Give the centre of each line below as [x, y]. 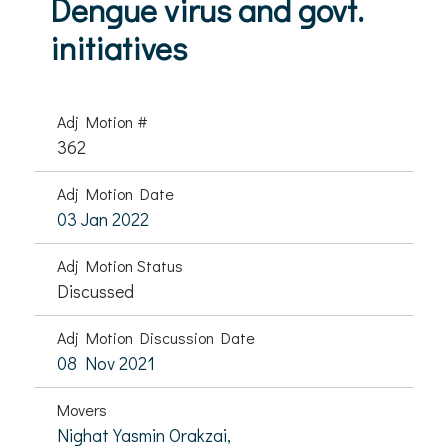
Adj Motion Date [115, 193]
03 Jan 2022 [103, 219]
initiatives [118, 47]
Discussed [95, 291]
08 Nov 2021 [106, 363]
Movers [82, 409]
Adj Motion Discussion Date [156, 337]
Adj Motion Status [120, 265]
